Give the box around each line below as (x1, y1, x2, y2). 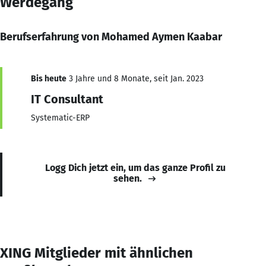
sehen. (113, 172, 142, 184)
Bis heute (31, 73, 66, 84)
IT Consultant (31, 91, 103, 106)
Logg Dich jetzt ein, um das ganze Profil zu (45, 161, 226, 173)
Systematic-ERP (31, 112, 90, 123)
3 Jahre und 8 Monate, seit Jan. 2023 (66, 73, 204, 84)
